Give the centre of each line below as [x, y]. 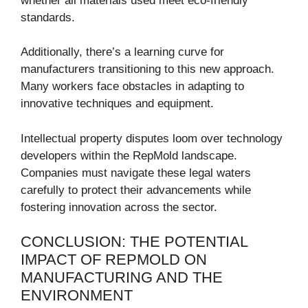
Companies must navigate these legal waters [136, 173]
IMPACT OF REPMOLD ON [114, 260]
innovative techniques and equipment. [117, 104]
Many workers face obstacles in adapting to [132, 87]
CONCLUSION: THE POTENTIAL [134, 242]
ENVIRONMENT [77, 296]
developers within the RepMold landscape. [129, 155]
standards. [48, 17]
